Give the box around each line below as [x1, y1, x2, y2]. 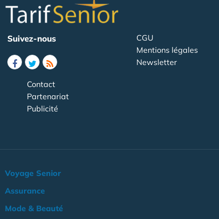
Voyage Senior [5, 168, 61, 178]
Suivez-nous [7, 33, 56, 44]
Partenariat [27, 91, 69, 101]
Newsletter [136, 57, 177, 67]
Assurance [5, 185, 45, 196]
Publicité [27, 103, 58, 113]
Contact [27, 79, 55, 89]
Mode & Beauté [5, 203, 63, 213]
